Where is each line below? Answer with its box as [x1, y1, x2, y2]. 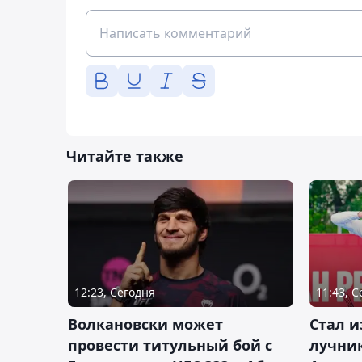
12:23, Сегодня [74, 284, 155, 301]
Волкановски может [68, 314, 223, 335]
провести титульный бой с [68, 335, 272, 356]
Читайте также [66, 146, 183, 166]
